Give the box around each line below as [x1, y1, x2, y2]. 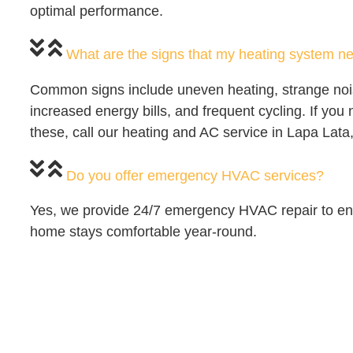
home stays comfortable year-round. [30, 224, 257, 240]
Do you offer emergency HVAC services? [66, 167, 324, 184]
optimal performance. [30, 2, 163, 19]
